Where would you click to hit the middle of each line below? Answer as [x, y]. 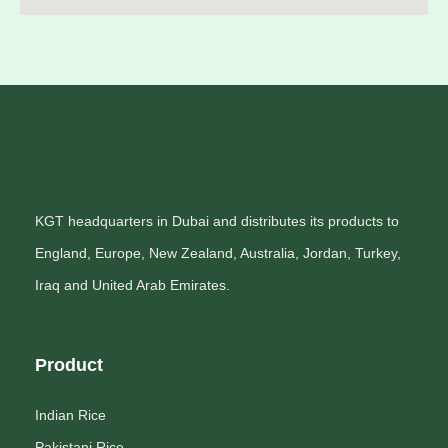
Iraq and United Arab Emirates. [132, 285]
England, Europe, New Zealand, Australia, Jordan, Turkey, [218, 253]
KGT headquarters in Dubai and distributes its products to [217, 221]
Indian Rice [70, 415]
